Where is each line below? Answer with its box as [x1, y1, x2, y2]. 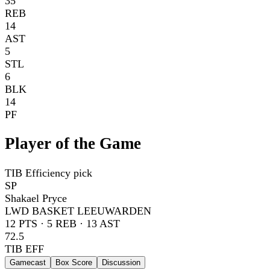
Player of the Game [5, 134, 141, 153]
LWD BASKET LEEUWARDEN [5, 204, 151, 217]
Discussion [102, 257, 140, 267]
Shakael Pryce [5, 192, 67, 204]
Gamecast [10, 257, 46, 267]
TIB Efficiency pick [5, 166, 92, 179]
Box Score [55, 257, 92, 267]
